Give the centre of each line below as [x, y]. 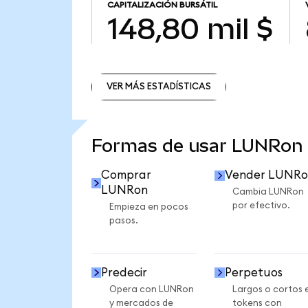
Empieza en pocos [148, 207]
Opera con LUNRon [151, 289]
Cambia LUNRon [268, 192]
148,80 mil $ [190, 29]
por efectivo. [261, 206]
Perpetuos [253, 272]
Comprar [126, 175]
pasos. [123, 221]
